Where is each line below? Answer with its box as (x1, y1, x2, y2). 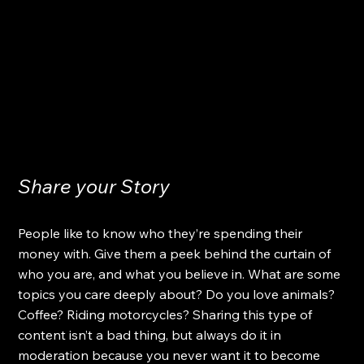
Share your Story (18, 173, 171, 198)
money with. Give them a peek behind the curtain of (18, 245, 335, 262)
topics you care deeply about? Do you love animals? (18, 285, 339, 302)
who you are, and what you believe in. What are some (18, 265, 344, 282)
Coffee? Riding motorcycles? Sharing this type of (18, 305, 316, 323)
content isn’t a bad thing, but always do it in (18, 326, 285, 343)
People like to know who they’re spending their (18, 224, 306, 241)
